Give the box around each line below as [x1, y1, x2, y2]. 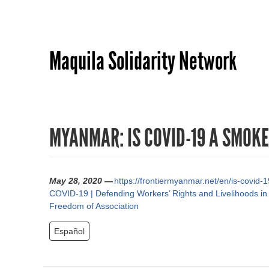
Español [54, 226, 85, 237]
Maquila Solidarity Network [49, 46, 237, 76]
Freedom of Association [49, 201, 139, 211]
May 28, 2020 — [49, 176, 113, 186]
